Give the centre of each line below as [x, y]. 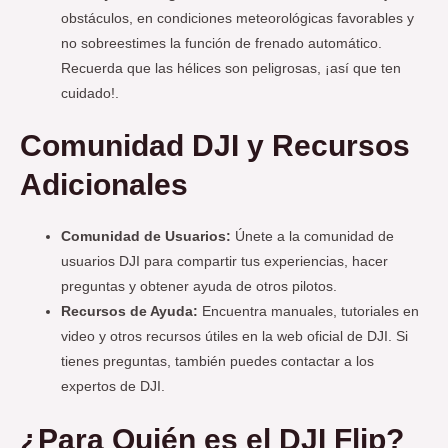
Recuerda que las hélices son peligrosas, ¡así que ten [231, 68]
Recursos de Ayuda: [130, 312]
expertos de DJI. [113, 387]
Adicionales [104, 185]
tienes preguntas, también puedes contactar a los [218, 362]
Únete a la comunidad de [313, 237]
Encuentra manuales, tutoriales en [309, 312]
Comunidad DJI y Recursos [215, 146]
